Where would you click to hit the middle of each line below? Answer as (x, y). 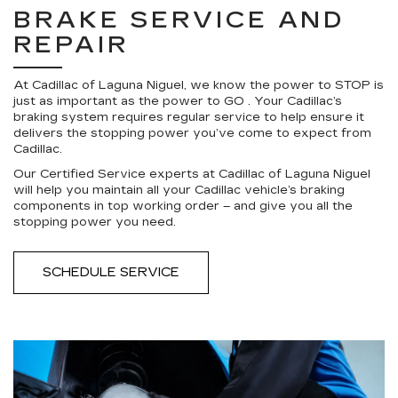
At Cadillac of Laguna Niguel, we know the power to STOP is (199, 85)
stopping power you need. (95, 222)
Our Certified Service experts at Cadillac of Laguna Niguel (192, 174)
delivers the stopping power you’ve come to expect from (192, 133)
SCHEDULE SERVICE (111, 272)
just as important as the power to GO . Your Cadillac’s (178, 101)
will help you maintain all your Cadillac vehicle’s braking (179, 190)
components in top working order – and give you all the (183, 206)
